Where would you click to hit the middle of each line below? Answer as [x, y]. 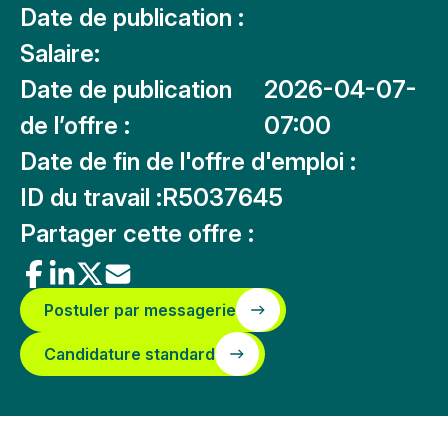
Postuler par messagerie [140, 310]
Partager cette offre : [137, 233]
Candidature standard [129, 354]
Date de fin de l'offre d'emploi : [188, 161]
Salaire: [60, 53]
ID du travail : [91, 197]
